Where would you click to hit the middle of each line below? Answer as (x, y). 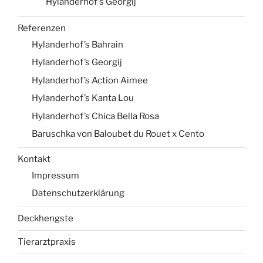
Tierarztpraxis (47, 242)
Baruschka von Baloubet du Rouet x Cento (118, 134)
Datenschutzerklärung (78, 193)
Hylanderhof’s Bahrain (77, 44)
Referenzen (42, 28)
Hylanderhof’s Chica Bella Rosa (95, 116)
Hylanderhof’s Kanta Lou (83, 98)
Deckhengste (45, 218)
